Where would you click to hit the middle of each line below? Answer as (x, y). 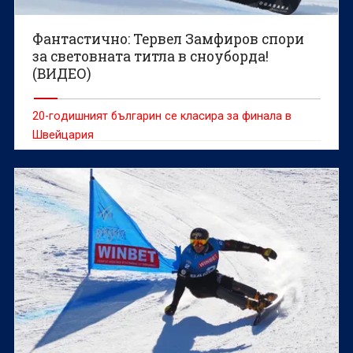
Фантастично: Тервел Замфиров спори (169, 39)
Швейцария (63, 134)
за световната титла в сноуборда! (151, 56)
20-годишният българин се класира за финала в (162, 115)
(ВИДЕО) (62, 73)
